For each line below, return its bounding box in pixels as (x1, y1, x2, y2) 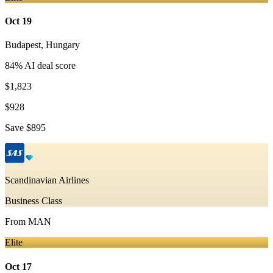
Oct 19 (5, 16, 32, 27)
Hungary (46, 40, 80, 51)
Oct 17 (5, 261, 32, 272)
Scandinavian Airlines (5, 175, 89, 186)
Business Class (5, 196, 62, 207)
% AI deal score (15, 60, 76, 71)
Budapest (5, 40, 41, 51)
